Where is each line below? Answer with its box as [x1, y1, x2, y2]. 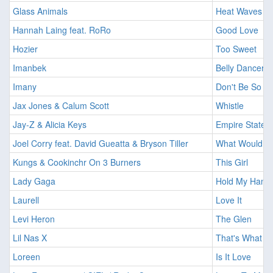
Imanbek [13, 62, 46, 74]
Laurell [13, 194, 39, 207]
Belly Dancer [216, 62, 264, 74]
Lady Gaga [13, 175, 55, 188]
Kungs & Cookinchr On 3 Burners [13, 156, 141, 169]
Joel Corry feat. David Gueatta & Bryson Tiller [13, 137, 188, 150]
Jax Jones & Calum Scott [13, 99, 109, 112]
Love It [216, 194, 242, 207]
